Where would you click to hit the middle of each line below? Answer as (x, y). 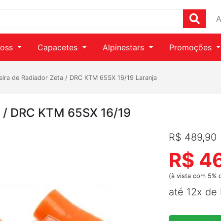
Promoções (191, 47)
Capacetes (59, 47)
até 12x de (194, 192)
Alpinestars (125, 47)
